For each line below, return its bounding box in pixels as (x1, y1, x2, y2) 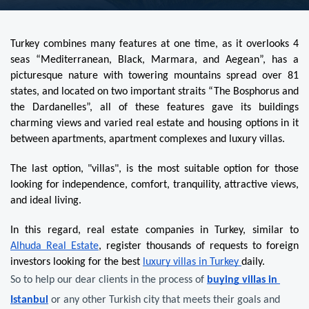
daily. (241, 257, 265, 268)
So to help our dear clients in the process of (10, 275, 207, 286)
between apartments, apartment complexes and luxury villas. (10, 134, 285, 146)
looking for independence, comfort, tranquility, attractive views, (10, 179, 299, 191)
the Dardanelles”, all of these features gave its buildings (10, 102, 299, 114)
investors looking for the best (10, 257, 143, 268)
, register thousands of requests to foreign (99, 241, 299, 252)
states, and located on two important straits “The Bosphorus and (10, 86, 299, 98)
